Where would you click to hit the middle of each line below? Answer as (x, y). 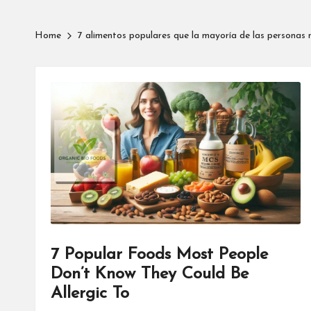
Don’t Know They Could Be (150, 275)
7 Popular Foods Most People (159, 255)
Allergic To (90, 294)
